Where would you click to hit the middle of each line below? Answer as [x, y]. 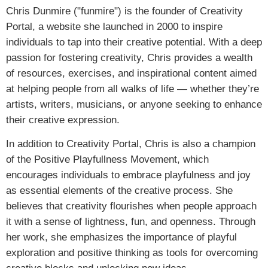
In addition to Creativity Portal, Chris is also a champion [131, 144]
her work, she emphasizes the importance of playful [121, 237]
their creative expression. [63, 120]
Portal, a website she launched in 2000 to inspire [114, 26]
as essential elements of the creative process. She [119, 190]
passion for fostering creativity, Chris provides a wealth [129, 57]
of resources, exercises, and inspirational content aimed [131, 73]
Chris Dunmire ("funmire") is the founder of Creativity [124, 11]
